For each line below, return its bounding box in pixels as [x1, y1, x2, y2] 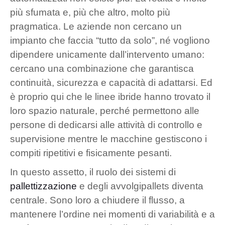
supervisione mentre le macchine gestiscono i [10, 133, 207, 144]
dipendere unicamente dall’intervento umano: [10, 49, 204, 60]
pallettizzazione [10, 180, 77, 191]
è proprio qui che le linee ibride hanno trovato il [10, 91, 210, 102]
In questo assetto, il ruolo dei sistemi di [10, 166, 176, 177]
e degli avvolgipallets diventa [77, 180, 203, 191]
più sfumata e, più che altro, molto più [10, 7, 170, 18]
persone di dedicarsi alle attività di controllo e [10, 119, 202, 130]
